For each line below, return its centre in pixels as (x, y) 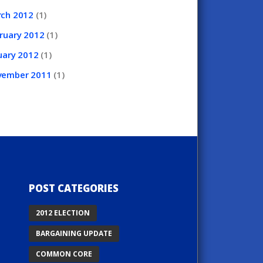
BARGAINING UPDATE (74, 234)
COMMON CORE (64, 254)
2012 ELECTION (63, 213)
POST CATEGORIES (73, 188)
